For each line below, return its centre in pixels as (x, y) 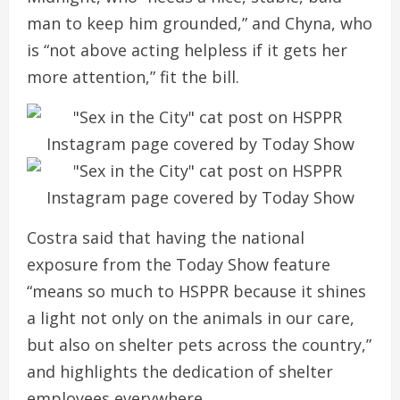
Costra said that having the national (166, 237)
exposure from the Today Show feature (179, 264)
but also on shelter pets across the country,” (199, 344)
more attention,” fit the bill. (133, 76)
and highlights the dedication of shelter (180, 371)
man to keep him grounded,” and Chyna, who (200, 23)
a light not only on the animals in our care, (191, 317)
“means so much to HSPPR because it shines (196, 291)
